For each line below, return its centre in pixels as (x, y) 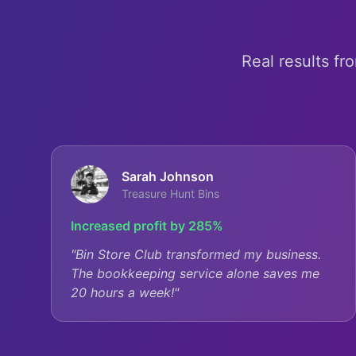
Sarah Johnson (168, 176)
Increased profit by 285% (147, 226)
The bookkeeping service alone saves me (195, 273)
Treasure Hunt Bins (170, 193)
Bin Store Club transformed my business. (198, 254)
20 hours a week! (122, 292)
